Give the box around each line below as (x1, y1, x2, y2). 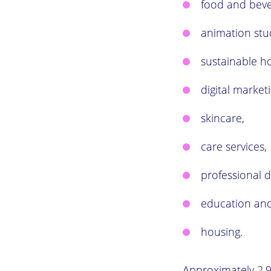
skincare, (201, 110, 244, 125)
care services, (201, 139, 267, 154)
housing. (201, 224, 243, 239)
